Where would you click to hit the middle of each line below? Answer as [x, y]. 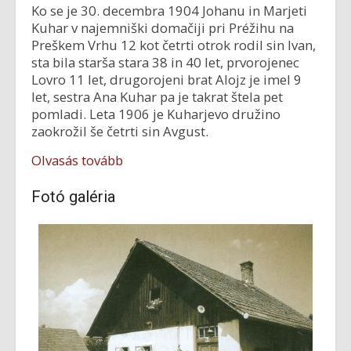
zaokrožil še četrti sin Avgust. [120, 131]
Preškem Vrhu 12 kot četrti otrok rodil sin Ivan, [174, 45]
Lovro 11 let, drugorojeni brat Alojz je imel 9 [166, 80]
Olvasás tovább [77, 160]
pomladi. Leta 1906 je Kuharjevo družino [156, 114]
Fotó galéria [73, 197]
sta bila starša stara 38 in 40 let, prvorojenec [165, 62]
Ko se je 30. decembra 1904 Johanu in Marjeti [169, 11]
